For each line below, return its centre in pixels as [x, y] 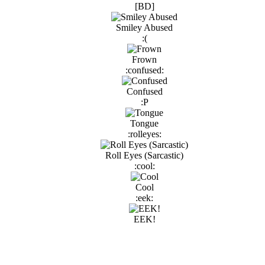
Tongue [144, 124]
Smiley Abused [144, 28]
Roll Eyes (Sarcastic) [144, 156]
